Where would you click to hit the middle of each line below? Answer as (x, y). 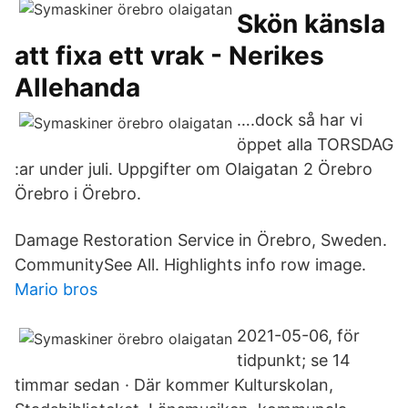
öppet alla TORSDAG (315, 144)
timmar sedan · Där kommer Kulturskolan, (174, 385)
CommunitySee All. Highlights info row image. (190, 265)
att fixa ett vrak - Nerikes (169, 56)
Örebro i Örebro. (78, 194)
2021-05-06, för (298, 336)
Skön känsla (311, 24)
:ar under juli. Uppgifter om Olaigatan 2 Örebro (194, 169)
